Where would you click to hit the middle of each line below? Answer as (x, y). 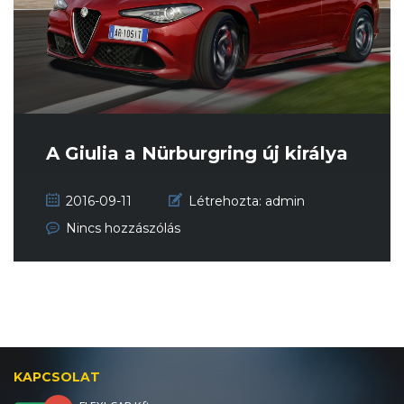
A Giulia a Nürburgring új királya (197, 154)
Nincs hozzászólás (123, 229)
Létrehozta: (225, 202)
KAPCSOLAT (57, 377)
